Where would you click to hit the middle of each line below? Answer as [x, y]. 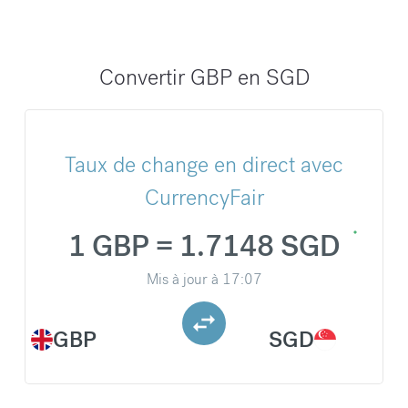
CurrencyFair [204, 198]
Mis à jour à [182, 280]
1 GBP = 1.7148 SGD [204, 247]
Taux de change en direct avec [204, 165]
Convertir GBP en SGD [204, 77]
